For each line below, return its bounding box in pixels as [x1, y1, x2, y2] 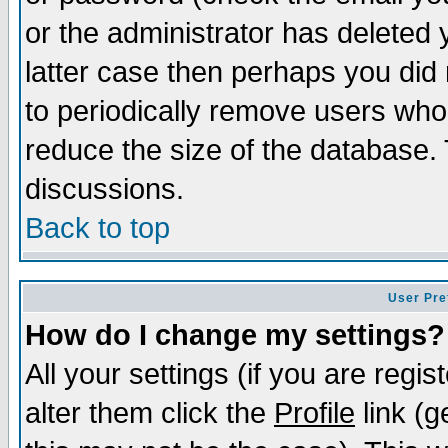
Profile [274, 397, 355, 429]
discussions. [25, 173, 184, 205]
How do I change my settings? [25, 319, 445, 351]
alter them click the [25, 397, 274, 429]
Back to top [25, 212, 170, 244]
